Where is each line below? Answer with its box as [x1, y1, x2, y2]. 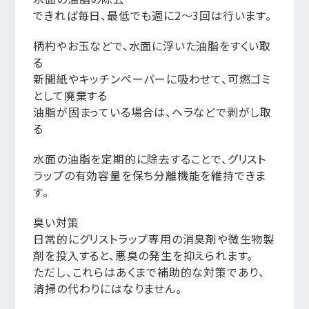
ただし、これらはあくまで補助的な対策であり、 [33, 263, 265, 280]
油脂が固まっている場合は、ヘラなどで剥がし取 [33, 103, 272, 120]
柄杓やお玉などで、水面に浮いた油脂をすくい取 [33, 37, 271, 54]
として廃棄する [33, 87, 108, 103]
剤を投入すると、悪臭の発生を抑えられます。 [33, 247, 254, 263]
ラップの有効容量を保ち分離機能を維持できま [33, 167, 267, 183]
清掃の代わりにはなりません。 [33, 280, 182, 297]
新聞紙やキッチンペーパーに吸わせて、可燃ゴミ [33, 70, 271, 87]
